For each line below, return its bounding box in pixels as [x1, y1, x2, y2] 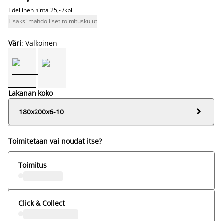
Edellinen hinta [8, 5, 49, 14]
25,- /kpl [50, 5, 72, 14]
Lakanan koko [8, 88, 53, 98]
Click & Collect [18, 198, 65, 208]
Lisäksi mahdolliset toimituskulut [8, 16, 97, 25]
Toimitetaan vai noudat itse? [8, 136, 102, 146]
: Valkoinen [21, 38, 57, 48]
